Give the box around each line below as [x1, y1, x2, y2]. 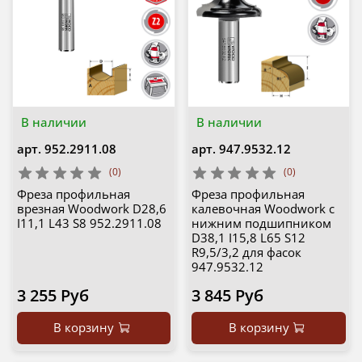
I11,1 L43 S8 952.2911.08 [16, 215, 162, 232]
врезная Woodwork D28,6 [16, 200, 166, 217]
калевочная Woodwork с [192, 200, 335, 217]
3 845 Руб [192, 284, 263, 307]
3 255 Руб [16, 284, 89, 307]
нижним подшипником [192, 215, 331, 232]
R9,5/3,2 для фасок [192, 244, 301, 261]
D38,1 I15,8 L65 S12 [192, 229, 305, 246]
